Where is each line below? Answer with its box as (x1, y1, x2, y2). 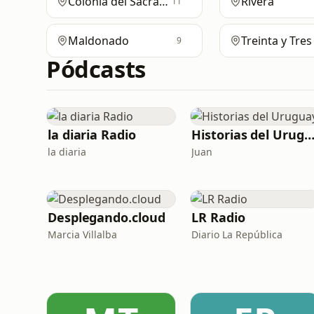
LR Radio (191, 209, 245, 226)
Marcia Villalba (48, 228, 117, 241)
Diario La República (191, 228, 283, 241)
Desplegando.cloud (48, 209, 165, 226)
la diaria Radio (48, 126, 136, 143)
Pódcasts (46, 53, 146, 85)
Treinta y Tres (241, 33, 313, 48)
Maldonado (68, 33, 129, 48)
